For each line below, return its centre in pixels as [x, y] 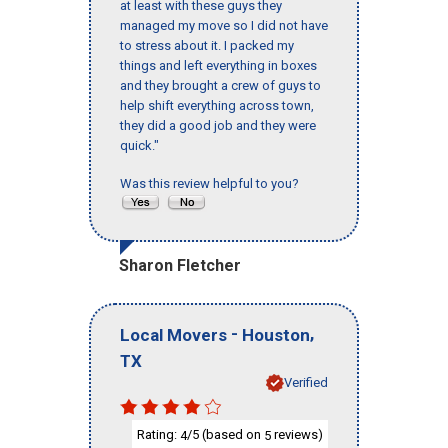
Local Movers [173, 334]
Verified [306, 382]
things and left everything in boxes [218, 66]
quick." [139, 146]
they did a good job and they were [218, 126]
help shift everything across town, [217, 106]
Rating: [158, 434]
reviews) [297, 434]
